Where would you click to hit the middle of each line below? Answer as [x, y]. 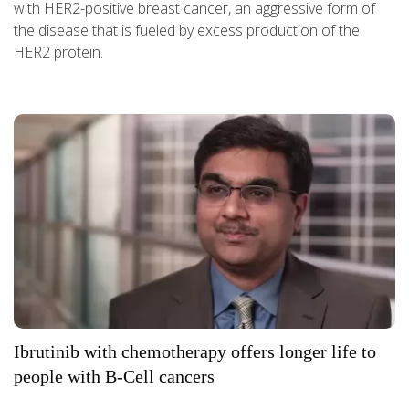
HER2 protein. [58, 52]
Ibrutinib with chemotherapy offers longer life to [195, 352]
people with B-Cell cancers [114, 377]
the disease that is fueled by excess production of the [187, 31]
